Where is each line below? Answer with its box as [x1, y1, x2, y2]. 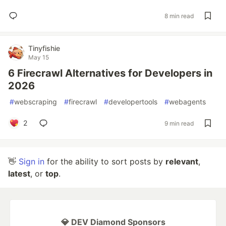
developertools [108, 97, 157, 106]
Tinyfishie [28, 44, 60, 52]
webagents [169, 97, 206, 106]
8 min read [164, 12, 194, 20]
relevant [165, 156, 198, 166]
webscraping [14, 97, 57, 106]
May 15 [28, 53, 49, 61]
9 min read [164, 119, 194, 127]
